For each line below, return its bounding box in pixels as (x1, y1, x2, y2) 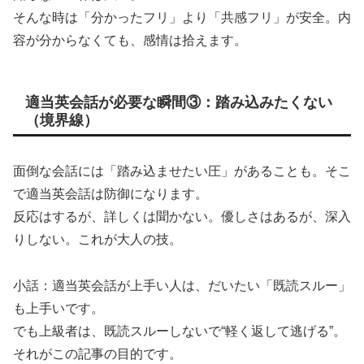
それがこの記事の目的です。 (13, 347, 182, 362)
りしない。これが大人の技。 (13, 232, 182, 247)
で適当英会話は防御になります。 (13, 187, 208, 201)
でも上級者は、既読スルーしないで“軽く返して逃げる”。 (13, 324, 346, 339)
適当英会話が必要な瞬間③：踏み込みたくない (25, 94, 332, 111)
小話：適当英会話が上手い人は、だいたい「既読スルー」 (13, 279, 351, 293)
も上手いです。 (13, 301, 104, 316)
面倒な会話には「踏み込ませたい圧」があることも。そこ (13, 164, 351, 179)
